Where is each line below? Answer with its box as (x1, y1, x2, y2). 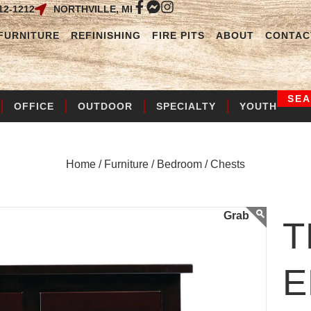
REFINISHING (71, 30, 141, 41)
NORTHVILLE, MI (53, 3, 133, 15)
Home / (66, 158, 101, 170)
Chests (210, 158, 245, 170)
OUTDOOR (78, 101, 133, 112)
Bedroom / (157, 158, 208, 170)
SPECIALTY (156, 101, 216, 112)
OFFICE (14, 101, 54, 112)
